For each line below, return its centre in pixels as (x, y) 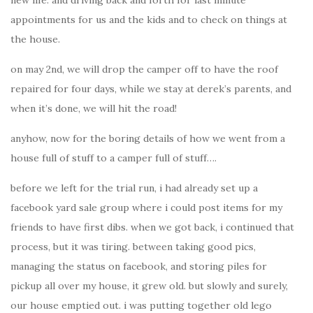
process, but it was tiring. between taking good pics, (133, 247)
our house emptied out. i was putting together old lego (141, 305)
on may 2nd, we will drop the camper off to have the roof (144, 69)
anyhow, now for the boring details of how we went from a (148, 138)
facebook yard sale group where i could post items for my (146, 208)
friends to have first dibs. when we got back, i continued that (152, 227)
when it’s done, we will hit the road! (94, 108)
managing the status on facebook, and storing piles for (139, 266)
